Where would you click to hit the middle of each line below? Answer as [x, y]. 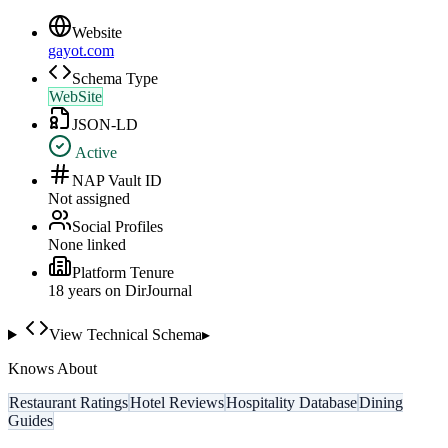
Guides [30, 421]
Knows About [52, 369]
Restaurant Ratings [68, 403]
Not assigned [89, 199]
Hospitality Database [291, 403]
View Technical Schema [125, 335]
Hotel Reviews [177, 403]
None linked [87, 245]
